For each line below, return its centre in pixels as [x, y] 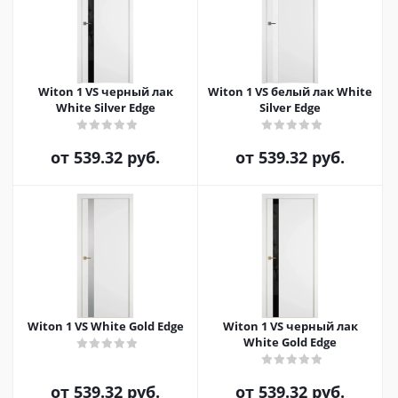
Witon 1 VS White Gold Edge [105, 326]
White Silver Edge [105, 107]
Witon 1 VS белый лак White [290, 91]
